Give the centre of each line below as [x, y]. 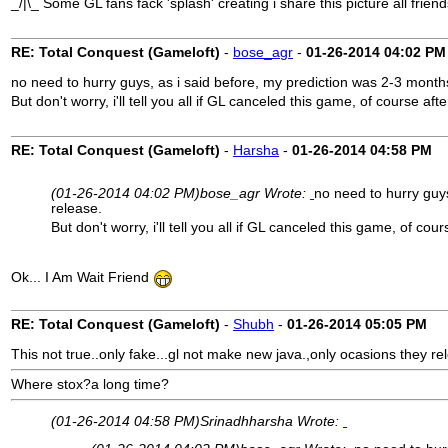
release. [76, 208]
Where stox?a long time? [90, 384]
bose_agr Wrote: [255, 193]
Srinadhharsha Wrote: [271, 421]
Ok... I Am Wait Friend [82, 277]
